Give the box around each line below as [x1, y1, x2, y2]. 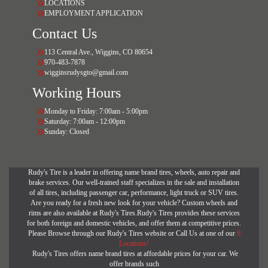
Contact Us [32, 26, 97, 42]
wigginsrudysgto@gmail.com [44, 68, 128, 77]
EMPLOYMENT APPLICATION [44, 9, 143, 18]
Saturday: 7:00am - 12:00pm [44, 117, 125, 126]
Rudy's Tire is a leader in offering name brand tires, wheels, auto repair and [28, 168, 240, 177]
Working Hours [32, 85, 121, 101]
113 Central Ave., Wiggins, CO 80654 [44, 48, 153, 57]
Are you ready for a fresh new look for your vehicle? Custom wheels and [31, 199, 237, 208]
